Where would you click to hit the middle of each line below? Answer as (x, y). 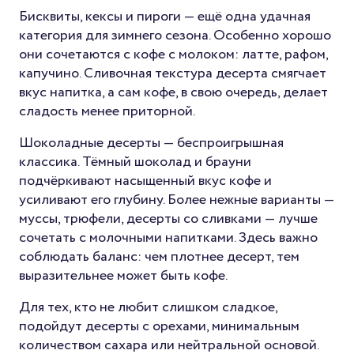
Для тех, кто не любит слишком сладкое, (148, 308)
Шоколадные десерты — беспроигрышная (151, 143)
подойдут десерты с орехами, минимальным (159, 327)
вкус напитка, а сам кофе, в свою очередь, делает (173, 93)
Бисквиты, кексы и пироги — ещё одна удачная (165, 17)
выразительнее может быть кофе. (123, 276)
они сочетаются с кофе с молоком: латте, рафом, (173, 55)
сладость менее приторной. (107, 112)
